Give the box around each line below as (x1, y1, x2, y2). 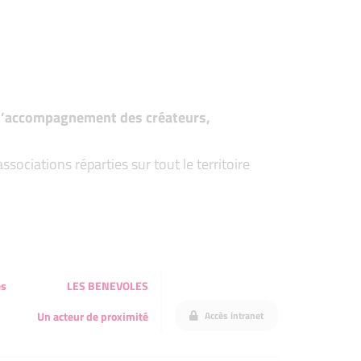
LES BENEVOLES (67, 277, 148, 295)
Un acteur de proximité (37, 308, 148, 326)
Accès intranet (202, 307, 263, 323)
